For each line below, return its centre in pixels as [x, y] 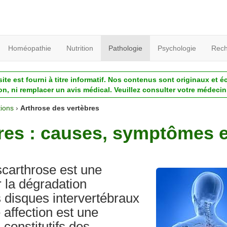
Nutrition [80, 48]
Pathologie [125, 48]
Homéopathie [30, 48]
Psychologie [177, 48]
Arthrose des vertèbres [60, 108]
